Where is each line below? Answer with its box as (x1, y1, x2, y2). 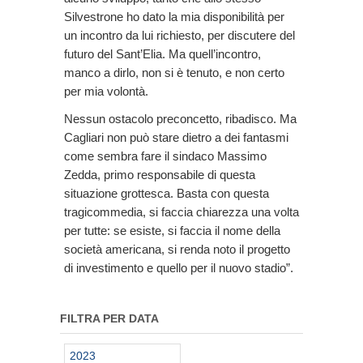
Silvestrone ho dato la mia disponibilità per (64, 9, 284, 23)
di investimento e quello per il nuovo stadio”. (64, 260, 293, 275)
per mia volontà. (64, 83, 148, 98)
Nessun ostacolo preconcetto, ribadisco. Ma (64, 111, 297, 126)
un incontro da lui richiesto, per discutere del (64, 28, 295, 42)
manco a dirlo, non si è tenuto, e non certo (64, 65, 284, 79)
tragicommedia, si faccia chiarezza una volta (64, 204, 299, 219)
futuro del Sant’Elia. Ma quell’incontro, (64, 46, 261, 61)
